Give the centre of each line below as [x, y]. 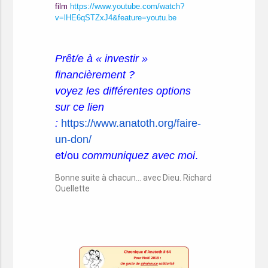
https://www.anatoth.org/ [119, 123]
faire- [189, 123]
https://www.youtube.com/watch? [127, 6]
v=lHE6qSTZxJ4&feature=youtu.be [116, 18]
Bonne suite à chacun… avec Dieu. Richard [134, 178]
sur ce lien [80, 107]
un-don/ [74, 139]
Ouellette [73, 188]
